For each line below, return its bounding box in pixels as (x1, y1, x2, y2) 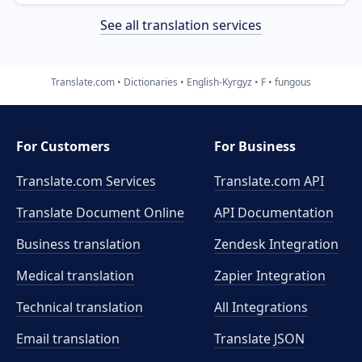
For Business (214, 137, 297, 155)
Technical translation (16, 298, 143, 316)
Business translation (16, 235, 141, 253)
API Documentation (214, 204, 335, 221)
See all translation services (100, 15, 262, 34)
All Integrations (214, 298, 309, 316)
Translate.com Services (16, 172, 156, 190)
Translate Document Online (16, 204, 184, 221)
